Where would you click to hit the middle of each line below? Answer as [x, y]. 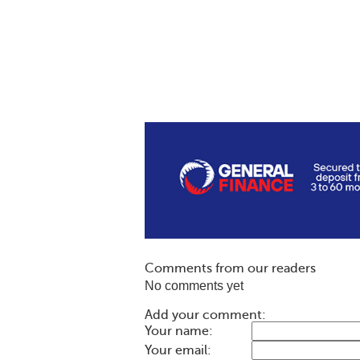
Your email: [178, 350]
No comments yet [194, 285]
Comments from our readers [230, 268]
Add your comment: [205, 315]
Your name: [179, 331]
